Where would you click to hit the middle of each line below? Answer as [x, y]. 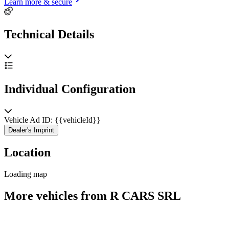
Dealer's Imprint [31, 130]
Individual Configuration [70, 89]
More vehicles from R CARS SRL [93, 196]
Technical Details [49, 35]
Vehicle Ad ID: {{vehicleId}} [52, 120]
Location [27, 152]
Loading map [26, 174]
